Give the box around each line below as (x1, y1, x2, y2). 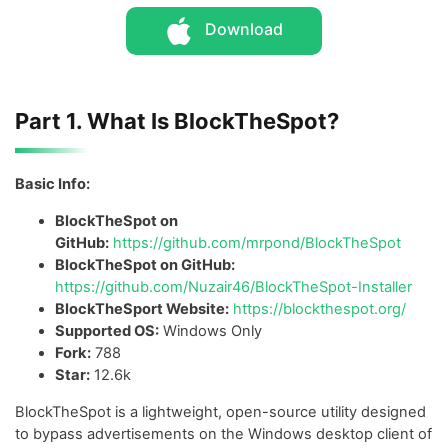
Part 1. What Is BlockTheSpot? (15, 108, 339, 135)
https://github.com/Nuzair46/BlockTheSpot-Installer (55, 277, 412, 296)
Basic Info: (15, 175, 90, 194)
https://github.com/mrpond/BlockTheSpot (113, 233, 401, 252)
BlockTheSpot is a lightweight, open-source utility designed (15, 402, 426, 421)
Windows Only (159, 321, 262, 340)
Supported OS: (55, 321, 159, 340)
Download (205, 19, 283, 40)
